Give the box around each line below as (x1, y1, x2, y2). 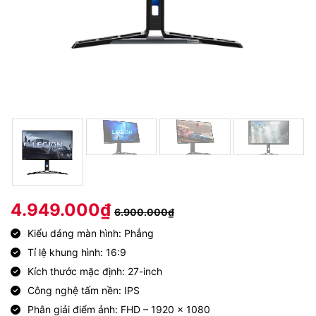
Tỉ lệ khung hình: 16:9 (28, 246, 126, 259)
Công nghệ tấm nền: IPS (28, 284, 140, 297)
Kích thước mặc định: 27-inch (28, 265, 162, 278)
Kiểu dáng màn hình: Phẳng (28, 227, 154, 240)
